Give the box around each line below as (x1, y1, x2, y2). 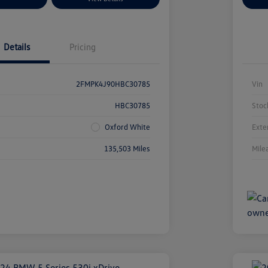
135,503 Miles (103, 144, 150, 154)
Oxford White (104, 122, 150, 132)
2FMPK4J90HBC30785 (75, 79, 150, 89)
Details (3, 41, 30, 53)
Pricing (69, 41, 96, 53)
